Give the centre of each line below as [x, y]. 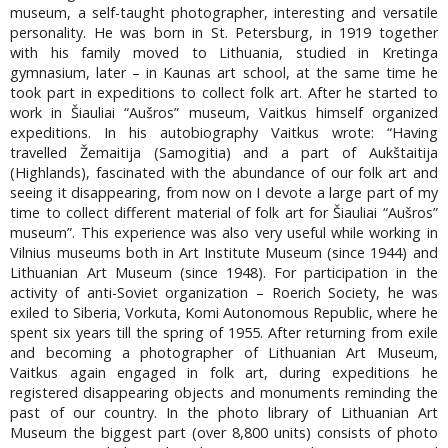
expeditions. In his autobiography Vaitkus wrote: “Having [224, 132]
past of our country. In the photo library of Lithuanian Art [224, 412]
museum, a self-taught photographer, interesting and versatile [224, 12]
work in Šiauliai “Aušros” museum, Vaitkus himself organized [224, 112]
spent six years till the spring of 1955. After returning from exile [224, 332]
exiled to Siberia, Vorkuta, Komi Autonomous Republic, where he [224, 312]
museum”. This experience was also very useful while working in [224, 232]
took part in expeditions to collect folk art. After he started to [224, 92]
